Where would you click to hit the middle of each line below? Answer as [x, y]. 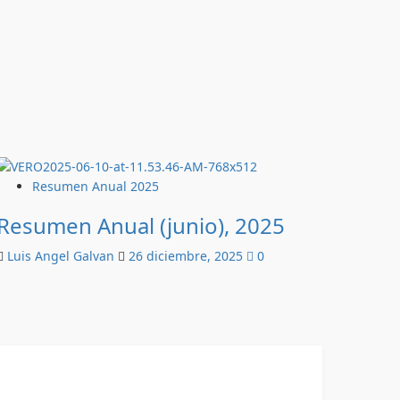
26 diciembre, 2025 [187, 255]
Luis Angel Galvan [62, 255]
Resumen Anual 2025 [96, 186]
